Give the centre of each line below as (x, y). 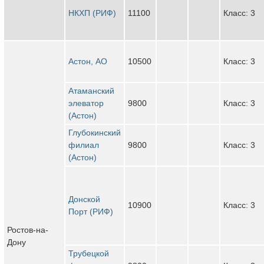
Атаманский (91, 90)
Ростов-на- (28, 230)
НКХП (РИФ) (92, 13)
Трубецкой (89, 253)
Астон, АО (88, 61)
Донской (84, 199)
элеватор (86, 103)
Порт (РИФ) (91, 211)
